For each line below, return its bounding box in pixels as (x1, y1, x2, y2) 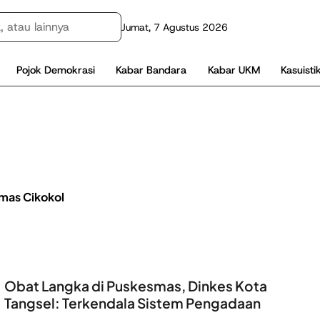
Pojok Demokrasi (16, 62, 96, 77)
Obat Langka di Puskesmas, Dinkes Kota (4, 277, 267, 295)
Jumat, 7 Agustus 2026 (121, 21, 228, 34)
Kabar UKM (207, 62, 260, 77)
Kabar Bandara (116, 62, 187, 77)
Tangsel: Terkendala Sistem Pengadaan (4, 294, 261, 312)
